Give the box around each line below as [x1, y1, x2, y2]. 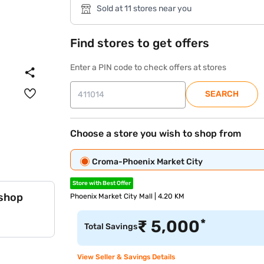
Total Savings [84, 222, 138, 232]
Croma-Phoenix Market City [92, 157, 203, 167]
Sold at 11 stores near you [97, 4, 192, 14]
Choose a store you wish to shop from [70, 128, 242, 139]
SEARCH [205, 89, 239, 99]
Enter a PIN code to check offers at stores [70, 62, 227, 72]
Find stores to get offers [70, 36, 210, 50]
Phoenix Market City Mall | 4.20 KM [70, 192, 185, 200]
